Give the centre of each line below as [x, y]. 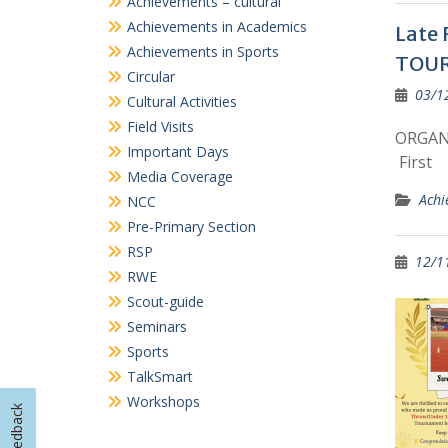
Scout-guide [165, 276]
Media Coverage [180, 151]
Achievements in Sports [203, 26]
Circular [151, 51]
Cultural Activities [182, 76]
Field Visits [160, 101]
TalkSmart [160, 351]
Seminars [157, 301]
